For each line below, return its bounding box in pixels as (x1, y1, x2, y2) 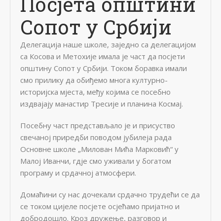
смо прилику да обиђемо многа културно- (20, 74, 168, 85)
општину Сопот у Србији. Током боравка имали (20, 63, 187, 73)
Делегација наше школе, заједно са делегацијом (20, 39, 196, 49)
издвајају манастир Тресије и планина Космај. (20, 98, 183, 109)
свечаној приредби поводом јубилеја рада (20, 132, 172, 142)
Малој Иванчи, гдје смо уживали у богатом (20, 155, 171, 166)
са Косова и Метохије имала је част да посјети (20, 51, 185, 61)
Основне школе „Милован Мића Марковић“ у (20, 144, 179, 154)
